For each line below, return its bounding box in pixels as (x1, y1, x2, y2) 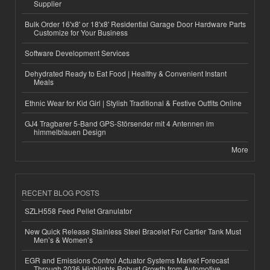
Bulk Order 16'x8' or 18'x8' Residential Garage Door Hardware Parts (25, 19, 246, 30)
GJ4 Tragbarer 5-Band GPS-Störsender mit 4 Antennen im (25, 118, 214, 128)
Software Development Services (25, 48, 130, 58)
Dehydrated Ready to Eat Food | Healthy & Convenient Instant (25, 68, 227, 79)
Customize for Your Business (34, 27, 128, 38)
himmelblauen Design (34, 126, 106, 137)
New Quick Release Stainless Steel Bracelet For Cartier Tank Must (25, 226, 241, 237)
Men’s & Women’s (34, 234, 93, 245)
